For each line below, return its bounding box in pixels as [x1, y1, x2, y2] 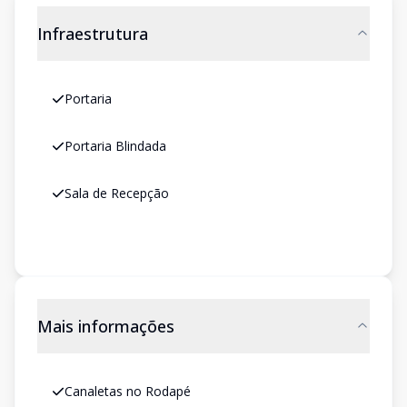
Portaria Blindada [65, 137, 166, 154]
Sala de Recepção [65, 184, 169, 202]
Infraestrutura [37, 23, 148, 45]
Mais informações [37, 315, 174, 337]
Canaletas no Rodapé [65, 382, 191, 400]
